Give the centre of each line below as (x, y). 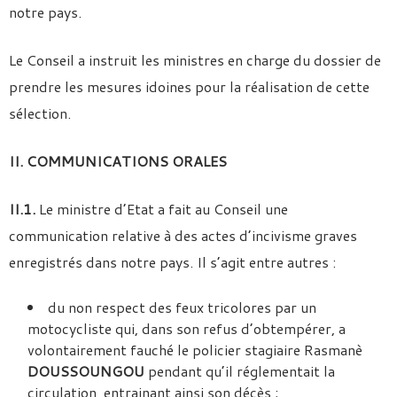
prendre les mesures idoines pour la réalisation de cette (189, 86)
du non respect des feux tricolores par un (182, 307)
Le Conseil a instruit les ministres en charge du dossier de (195, 60)
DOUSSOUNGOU (86, 371)
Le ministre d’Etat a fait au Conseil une (162, 209)
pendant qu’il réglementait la (240, 371)
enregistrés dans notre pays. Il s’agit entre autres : (172, 262)
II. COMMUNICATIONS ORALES (118, 161)
